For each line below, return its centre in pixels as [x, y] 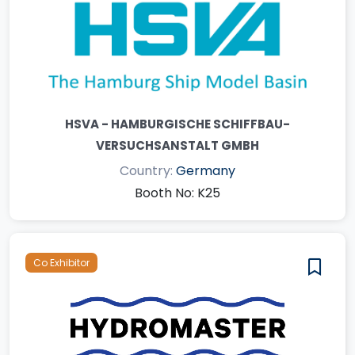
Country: [148, 170]
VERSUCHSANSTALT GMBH [177, 145]
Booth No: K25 [177, 193]
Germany [206, 170]
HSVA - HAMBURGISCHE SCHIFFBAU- [177, 124]
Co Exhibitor [61, 262]
